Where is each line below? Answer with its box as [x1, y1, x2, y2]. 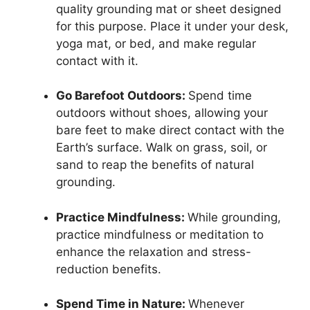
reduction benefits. [56, 262, 161, 276]
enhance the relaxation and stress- [56, 244, 251, 259]
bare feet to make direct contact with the [56, 123, 284, 138]
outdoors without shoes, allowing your [56, 106, 268, 120]
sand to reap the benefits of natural [56, 158, 254, 172]
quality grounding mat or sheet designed [56, 1, 282, 16]
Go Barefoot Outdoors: [56, 89, 188, 103]
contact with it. [56, 53, 138, 68]
